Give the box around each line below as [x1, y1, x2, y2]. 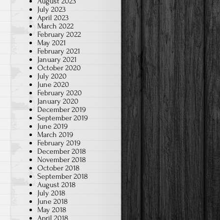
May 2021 [37, 38, 66, 47]
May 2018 [37, 205, 66, 214]
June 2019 [37, 122, 68, 131]
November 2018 [37, 155, 86, 164]
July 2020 [37, 72, 67, 81]
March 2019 [37, 130, 73, 139]
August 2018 [37, 180, 76, 189]
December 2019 [37, 105, 86, 114]
